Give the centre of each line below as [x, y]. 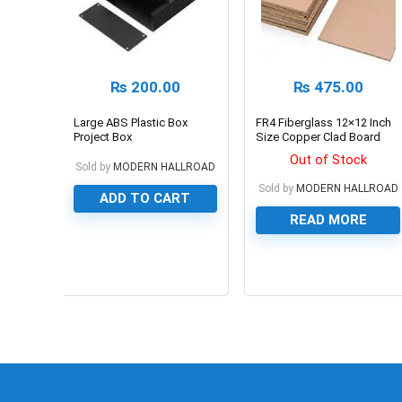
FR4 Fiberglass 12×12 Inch [324, 122]
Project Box [102, 136]
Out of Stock [328, 159]
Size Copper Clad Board [319, 136]
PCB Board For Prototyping [325, 151]
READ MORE [328, 219]
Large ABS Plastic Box [130, 122]
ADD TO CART [145, 198]
